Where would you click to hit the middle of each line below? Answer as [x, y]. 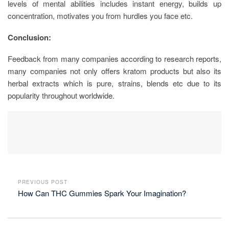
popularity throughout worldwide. [61, 95]
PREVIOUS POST [43, 182]
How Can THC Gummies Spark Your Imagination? [102, 193]
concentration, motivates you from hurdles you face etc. [100, 15]
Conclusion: [29, 37]
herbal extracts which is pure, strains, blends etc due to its [114, 83]
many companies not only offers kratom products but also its [114, 71]
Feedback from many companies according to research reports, [114, 58]
